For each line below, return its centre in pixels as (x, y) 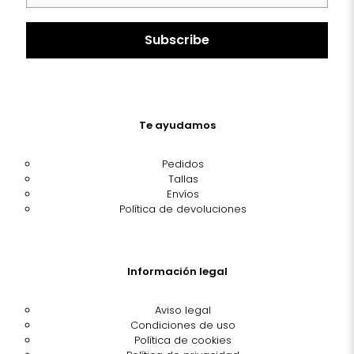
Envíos (183, 194)
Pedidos (183, 164)
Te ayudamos (177, 126)
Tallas (183, 179)
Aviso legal (183, 311)
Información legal (177, 272)
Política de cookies (183, 341)
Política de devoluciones (183, 209)
